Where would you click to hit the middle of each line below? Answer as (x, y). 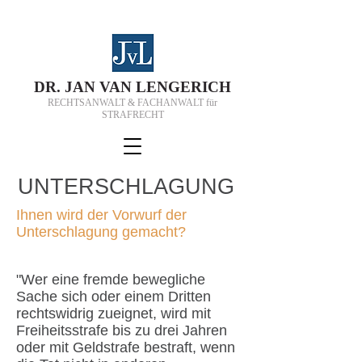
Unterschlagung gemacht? (101, 232)
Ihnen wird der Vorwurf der (101, 215)
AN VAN (104, 87)
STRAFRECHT (133, 115)
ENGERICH (189, 87)
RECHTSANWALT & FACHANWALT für (133, 103)
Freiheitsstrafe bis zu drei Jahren (122, 330)
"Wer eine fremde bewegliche (111, 280)
